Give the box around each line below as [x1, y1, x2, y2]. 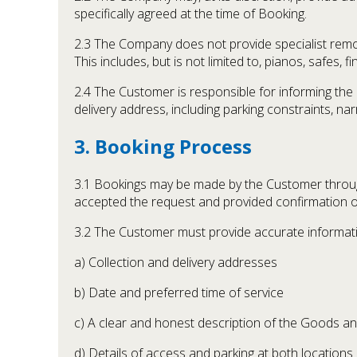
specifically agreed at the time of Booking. [74, 4, 307, 22]
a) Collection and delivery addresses [74, 253, 277, 272]
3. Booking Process [74, 133, 252, 160]
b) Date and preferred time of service [74, 284, 284, 302]
